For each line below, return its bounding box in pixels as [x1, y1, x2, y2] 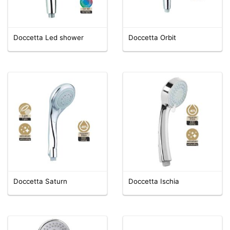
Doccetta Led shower [13, 33, 84, 42]
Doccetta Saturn [13, 177, 67, 185]
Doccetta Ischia [128, 177, 179, 185]
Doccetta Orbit [128, 33, 176, 42]
